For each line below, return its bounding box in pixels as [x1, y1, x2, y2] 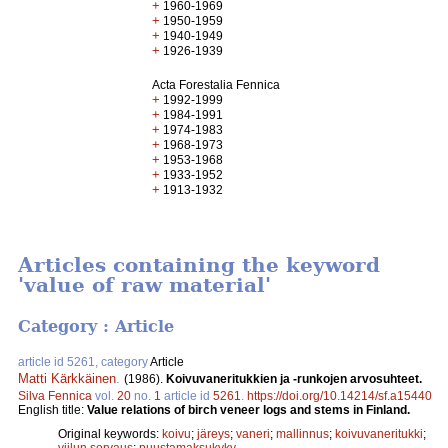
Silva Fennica [18, 388, 92, 403]
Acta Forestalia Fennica [152, 78, 281, 92]
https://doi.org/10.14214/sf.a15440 [247, 388, 432, 403]
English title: [18, 402, 87, 417]
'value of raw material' [18, 273, 271, 298]
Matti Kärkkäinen [18, 370, 116, 386]
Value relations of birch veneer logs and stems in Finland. [87, 402, 410, 417]
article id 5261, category [18, 354, 150, 369]
